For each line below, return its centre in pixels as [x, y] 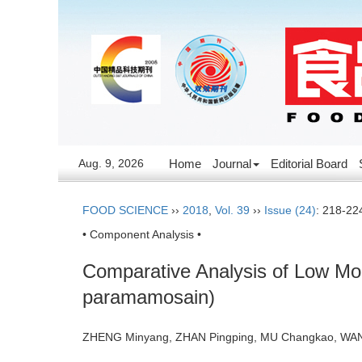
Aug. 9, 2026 [111, 163]
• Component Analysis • [142, 234]
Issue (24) [290, 210]
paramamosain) [149, 297]
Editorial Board [309, 164]
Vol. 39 [232, 210]
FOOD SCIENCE [125, 210]
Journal [232, 164]
